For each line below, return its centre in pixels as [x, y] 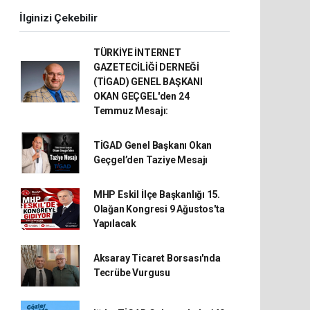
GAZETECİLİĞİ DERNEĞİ [146, 67]
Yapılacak [115, 223]
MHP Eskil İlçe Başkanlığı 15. [157, 194]
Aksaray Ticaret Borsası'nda [157, 258]
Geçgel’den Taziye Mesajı [151, 159]
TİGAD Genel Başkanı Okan [153, 145]
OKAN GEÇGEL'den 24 [141, 96]
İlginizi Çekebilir [58, 18]
